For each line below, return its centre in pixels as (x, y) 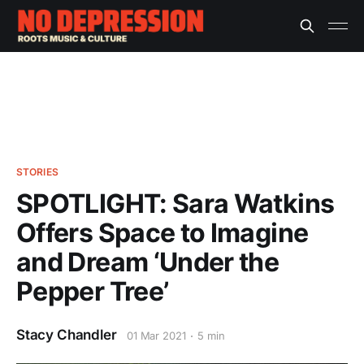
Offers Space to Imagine (162, 233)
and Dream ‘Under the (148, 262)
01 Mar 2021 (156, 336)
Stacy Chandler (67, 335)
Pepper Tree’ (93, 291)
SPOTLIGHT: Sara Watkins (175, 204)
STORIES (37, 172)
